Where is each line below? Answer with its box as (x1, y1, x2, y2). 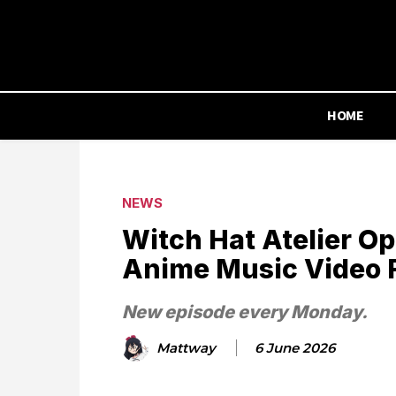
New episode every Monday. (122, 301, 368, 323)
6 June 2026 (255, 339, 335, 356)
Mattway (156, 339, 216, 356)
